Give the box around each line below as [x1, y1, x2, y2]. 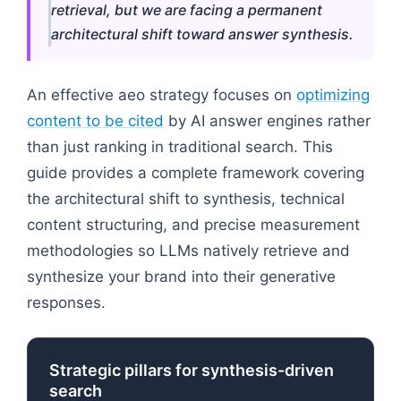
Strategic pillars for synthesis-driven [49, 360, 334, 380]
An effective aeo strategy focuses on [27, 85, 296, 104]
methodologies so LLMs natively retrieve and [27, 241, 350, 260]
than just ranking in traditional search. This [27, 137, 333, 156]
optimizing [296, 85, 370, 104]
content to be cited [27, 111, 164, 130]
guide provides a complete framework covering [27, 163, 364, 182]
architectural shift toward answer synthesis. [51, 24, 354, 43]
